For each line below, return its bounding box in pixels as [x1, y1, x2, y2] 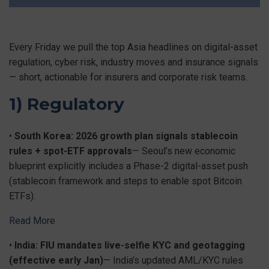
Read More [9, 215, 55, 226]
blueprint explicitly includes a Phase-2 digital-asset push [9, 160, 248, 172]
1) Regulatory [9, 94, 124, 114]
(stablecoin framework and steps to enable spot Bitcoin [9, 175, 242, 187]
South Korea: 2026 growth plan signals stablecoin [14, 130, 238, 142]
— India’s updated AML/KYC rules [103, 255, 243, 266]
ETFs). [9, 190, 35, 202]
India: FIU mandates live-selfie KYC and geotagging [14, 240, 245, 251]
